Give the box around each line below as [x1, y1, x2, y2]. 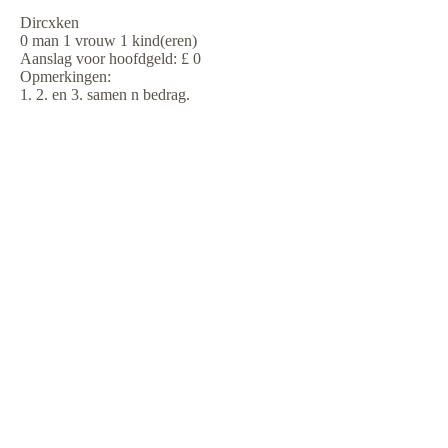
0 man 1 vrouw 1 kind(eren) [20, 32, 197, 49]
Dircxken [20, 14, 79, 31]
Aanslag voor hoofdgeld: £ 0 [20, 50, 201, 67]
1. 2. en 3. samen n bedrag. [20, 86, 190, 103]
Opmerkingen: [20, 68, 111, 85]
